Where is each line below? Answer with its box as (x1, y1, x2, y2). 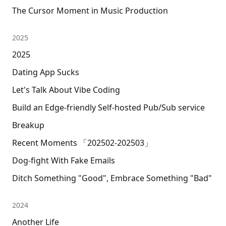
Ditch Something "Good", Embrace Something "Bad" (12, 172, 212, 184)
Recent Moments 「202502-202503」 (12, 137, 152, 148)
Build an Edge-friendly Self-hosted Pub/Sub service (12, 101, 205, 113)
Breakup (12, 119, 44, 131)
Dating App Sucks (12, 66, 79, 78)
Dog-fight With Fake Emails (12, 154, 115, 166)
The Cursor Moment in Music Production (12, 5, 168, 16)
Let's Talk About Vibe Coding (12, 84, 120, 95)
